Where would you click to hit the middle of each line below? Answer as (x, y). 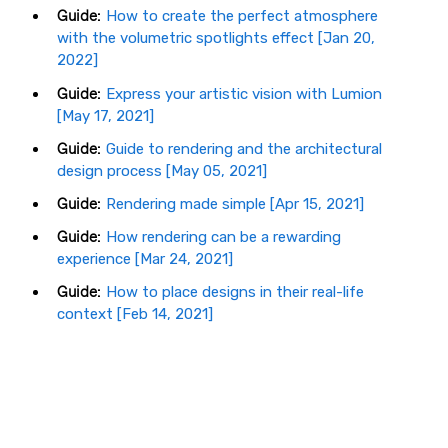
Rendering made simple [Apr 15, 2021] (235, 203)
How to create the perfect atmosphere (242, 16)
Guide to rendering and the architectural (244, 148)
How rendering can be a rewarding (223, 237)
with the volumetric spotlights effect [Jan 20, (216, 38)
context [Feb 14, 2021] (135, 314)
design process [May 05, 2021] (162, 170)
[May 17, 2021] (105, 115)
